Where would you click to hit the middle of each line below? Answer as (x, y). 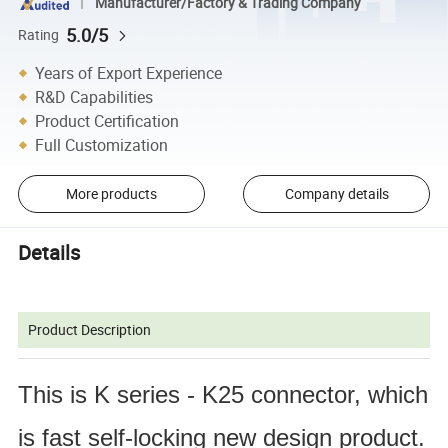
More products (111, 194)
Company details (336, 194)
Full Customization (102, 144)
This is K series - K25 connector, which (223, 394)
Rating (39, 34)
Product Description (90, 329)
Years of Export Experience (129, 72)
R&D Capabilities (94, 96)
